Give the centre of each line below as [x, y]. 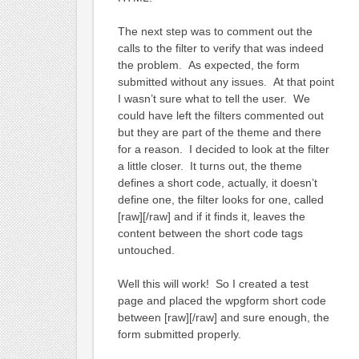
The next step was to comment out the [215, 31]
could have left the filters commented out [220, 115]
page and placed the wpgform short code [222, 300]
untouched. [146, 250]
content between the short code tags [210, 233]
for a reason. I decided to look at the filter [223, 149]
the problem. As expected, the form [208, 65]
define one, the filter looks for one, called [220, 199]
